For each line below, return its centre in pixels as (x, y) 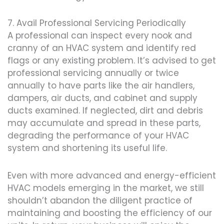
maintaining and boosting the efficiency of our (110, 213)
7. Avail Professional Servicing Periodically (97, 23)
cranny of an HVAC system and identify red (102, 48)
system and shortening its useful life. (87, 148)
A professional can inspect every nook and (100, 36)
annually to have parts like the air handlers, (101, 86)
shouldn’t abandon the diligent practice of (100, 200)
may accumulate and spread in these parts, (104, 123)
